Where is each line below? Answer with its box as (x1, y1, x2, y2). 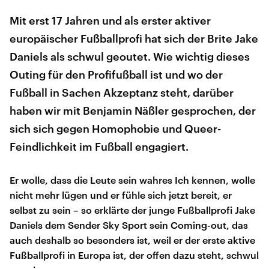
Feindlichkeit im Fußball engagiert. (10, 139, 189, 153)
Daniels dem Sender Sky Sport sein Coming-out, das (10, 219, 248, 231)
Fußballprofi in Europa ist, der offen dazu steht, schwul (10, 249, 259, 261)
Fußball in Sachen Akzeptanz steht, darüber (10, 85, 234, 99)
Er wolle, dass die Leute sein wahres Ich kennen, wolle (10, 174, 255, 186)
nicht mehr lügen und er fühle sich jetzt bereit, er (10, 189, 232, 201)
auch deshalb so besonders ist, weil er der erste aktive (10, 234, 255, 246)
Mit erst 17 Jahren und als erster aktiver (10, 13, 211, 27)
